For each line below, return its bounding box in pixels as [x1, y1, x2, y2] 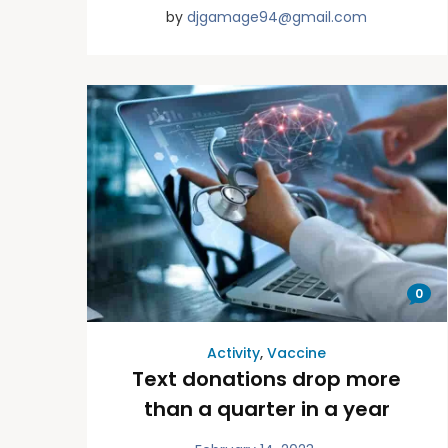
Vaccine [267, 343, 327, 364]
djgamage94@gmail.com [187, 6, 368, 27]
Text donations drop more [132, 365, 402, 394]
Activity [207, 343, 261, 364]
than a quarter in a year [143, 395, 390, 424]
